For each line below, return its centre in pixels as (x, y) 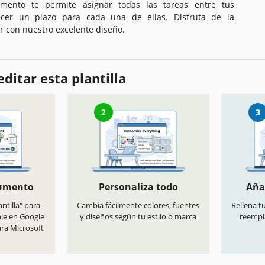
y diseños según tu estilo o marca (138, 217)
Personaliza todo (138, 187)
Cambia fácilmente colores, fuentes (138, 206)
